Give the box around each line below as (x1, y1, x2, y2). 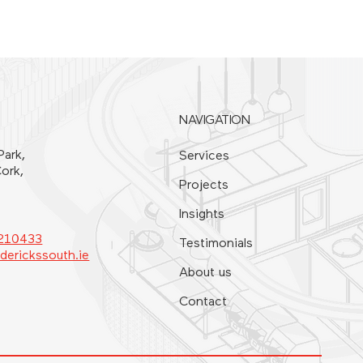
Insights (179, 207, 225, 221)
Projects (179, 178, 229, 192)
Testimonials (179, 237, 254, 250)
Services (179, 149, 230, 163)
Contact (179, 295, 228, 309)
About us (179, 266, 233, 280)
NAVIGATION (179, 113, 250, 127)
